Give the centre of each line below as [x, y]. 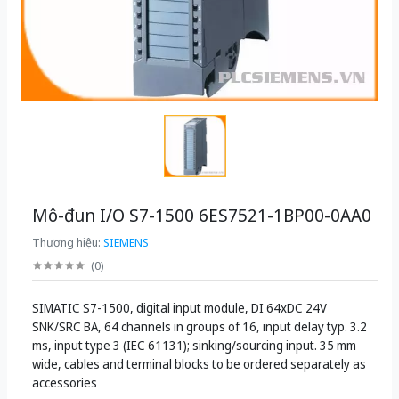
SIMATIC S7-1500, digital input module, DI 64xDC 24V [179, 308]
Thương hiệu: [68, 242]
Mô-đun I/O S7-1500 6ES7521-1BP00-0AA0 [202, 215]
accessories [65, 383]
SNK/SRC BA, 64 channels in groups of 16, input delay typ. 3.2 [199, 326]
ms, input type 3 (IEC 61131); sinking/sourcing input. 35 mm [194, 345]
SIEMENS [126, 242]
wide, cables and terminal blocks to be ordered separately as [199, 364]
